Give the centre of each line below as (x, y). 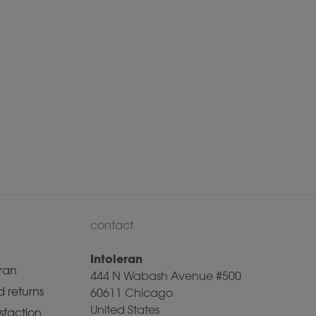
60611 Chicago (132, 293)
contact (112, 226)
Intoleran (116, 259)
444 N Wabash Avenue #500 (166, 276)
